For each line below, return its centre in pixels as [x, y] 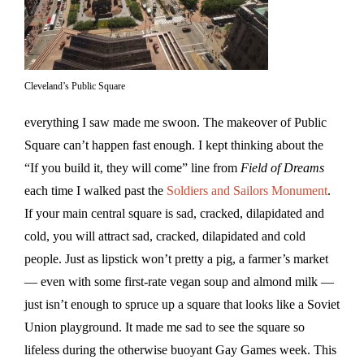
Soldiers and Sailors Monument [247, 190]
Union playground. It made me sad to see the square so [165, 327]
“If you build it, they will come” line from [132, 167]
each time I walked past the [95, 190]
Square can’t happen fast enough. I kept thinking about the [174, 145]
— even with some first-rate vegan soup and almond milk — [179, 281]
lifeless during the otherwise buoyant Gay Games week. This [180, 349]
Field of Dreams [282, 167]
